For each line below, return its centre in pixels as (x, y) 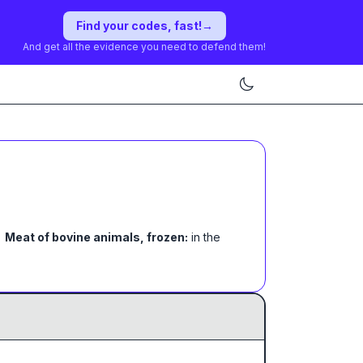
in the (206, 237)
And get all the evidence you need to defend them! (144, 47)
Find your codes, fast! (139, 26)
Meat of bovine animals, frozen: (96, 237)
